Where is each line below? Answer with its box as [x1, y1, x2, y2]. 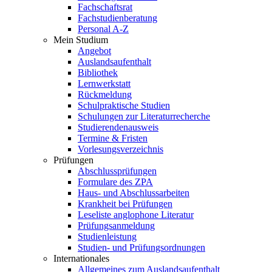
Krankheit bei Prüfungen [78, 199, 172, 209]
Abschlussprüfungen [78, 166, 157, 176]
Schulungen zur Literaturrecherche [78, 111, 210, 121]
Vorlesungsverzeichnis [78, 144, 163, 154]
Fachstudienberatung [78, 13, 157, 23]
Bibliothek [78, 67, 118, 78]
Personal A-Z [78, 24, 129, 34]
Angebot [78, 46, 111, 56]
